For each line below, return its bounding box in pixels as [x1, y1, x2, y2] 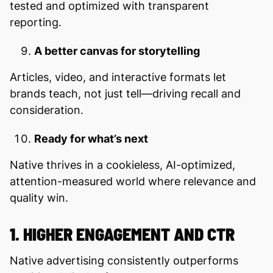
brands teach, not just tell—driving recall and [10, 87, 241, 100]
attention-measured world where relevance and [10, 174, 256, 188]
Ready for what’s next [34, 132, 148, 145]
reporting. [10, 15, 62, 29]
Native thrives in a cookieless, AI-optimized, [10, 158, 235, 171]
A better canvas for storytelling [34, 44, 200, 57]
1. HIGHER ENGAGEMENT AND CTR [10, 223, 235, 244]
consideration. [10, 103, 83, 116]
